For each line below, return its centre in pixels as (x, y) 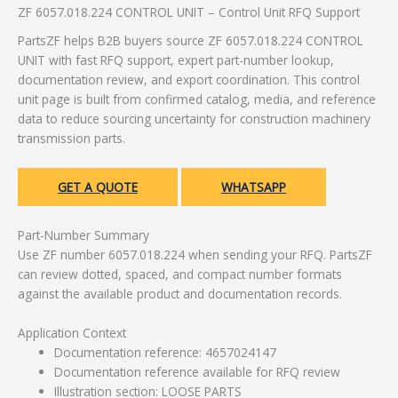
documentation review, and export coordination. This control (189, 79)
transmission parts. (72, 138)
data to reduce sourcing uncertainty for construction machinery (194, 118)
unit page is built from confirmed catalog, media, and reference (197, 99)
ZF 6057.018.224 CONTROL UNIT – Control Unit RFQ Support (189, 12)
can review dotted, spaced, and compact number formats (180, 274)
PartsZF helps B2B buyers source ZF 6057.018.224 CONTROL (191, 40)
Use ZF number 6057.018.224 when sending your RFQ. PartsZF (195, 254)
